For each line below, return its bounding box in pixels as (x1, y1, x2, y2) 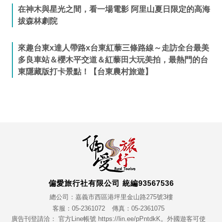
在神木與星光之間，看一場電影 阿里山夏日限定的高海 (17, 4, 210, 13)
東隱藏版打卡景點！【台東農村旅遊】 (17, 67, 153, 76)
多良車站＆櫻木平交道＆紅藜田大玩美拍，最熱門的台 (17, 55, 208, 64)
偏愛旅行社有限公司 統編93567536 (48, 178, 174, 187)
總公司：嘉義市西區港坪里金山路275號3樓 (49, 193, 173, 201)
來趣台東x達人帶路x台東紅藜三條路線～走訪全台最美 (17, 43, 209, 52)
